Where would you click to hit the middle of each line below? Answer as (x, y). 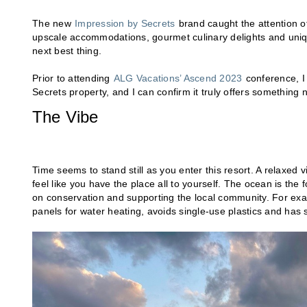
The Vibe (65, 117)
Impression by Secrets (125, 24)
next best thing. (67, 51)
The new (53, 24)
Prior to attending (73, 78)
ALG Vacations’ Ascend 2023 (178, 78)
